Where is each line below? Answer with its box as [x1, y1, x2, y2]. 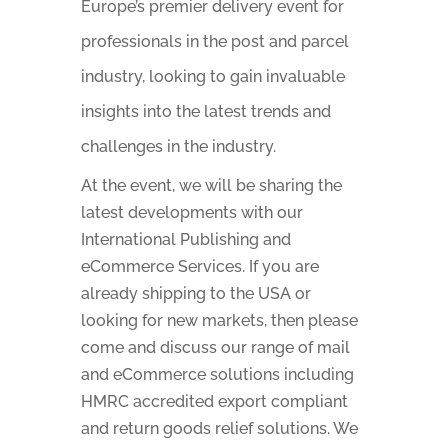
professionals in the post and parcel [80, 32, 349, 51]
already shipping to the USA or [80, 284, 311, 303]
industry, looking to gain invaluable [80, 67, 345, 86]
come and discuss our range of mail [80, 338, 350, 357]
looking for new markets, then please [80, 311, 358, 330]
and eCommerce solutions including [80, 365, 354, 384]
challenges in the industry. [80, 137, 276, 156]
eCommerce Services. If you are [80, 257, 319, 276]
